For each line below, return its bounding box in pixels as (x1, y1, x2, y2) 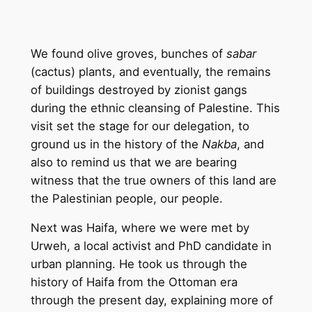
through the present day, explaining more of (30, 293, 273, 308)
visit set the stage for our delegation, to (30, 118, 249, 133)
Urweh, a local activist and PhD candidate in (30, 239, 272, 253)
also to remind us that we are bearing (30, 155, 237, 169)
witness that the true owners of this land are (30, 173, 276, 187)
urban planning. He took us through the (30, 257, 247, 272)
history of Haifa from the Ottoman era (30, 275, 237, 290)
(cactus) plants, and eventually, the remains (30, 64, 271, 79)
